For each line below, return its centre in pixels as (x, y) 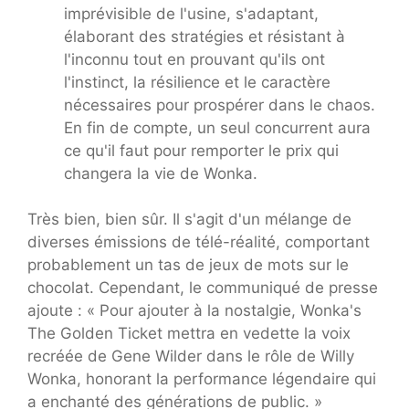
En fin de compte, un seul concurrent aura (217, 127)
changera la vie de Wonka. (161, 173)
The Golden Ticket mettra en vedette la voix (189, 334)
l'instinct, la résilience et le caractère (197, 82)
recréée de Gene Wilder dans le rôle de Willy (191, 357)
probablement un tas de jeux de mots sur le (188, 265)
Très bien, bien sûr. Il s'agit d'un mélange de (189, 220)
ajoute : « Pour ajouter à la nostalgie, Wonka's (194, 311)
